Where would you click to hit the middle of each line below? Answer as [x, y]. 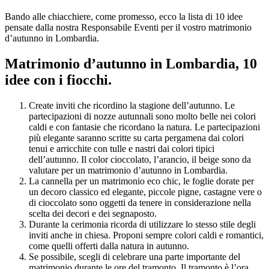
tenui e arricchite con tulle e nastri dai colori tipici [122, 148]
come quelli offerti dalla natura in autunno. [109, 246]
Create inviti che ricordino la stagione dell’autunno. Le [132, 105]
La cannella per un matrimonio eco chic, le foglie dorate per [141, 181]
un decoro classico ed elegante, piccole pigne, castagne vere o [145, 192]
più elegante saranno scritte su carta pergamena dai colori [136, 138]
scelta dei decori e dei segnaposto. [93, 213]
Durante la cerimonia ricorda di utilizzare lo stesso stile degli [142, 224]
